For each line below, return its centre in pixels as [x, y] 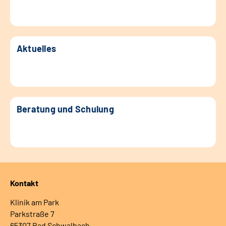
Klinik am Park [35, 202]
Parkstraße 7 [32, 213]
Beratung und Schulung [65, 109]
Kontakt [24, 183]
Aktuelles [37, 48]
